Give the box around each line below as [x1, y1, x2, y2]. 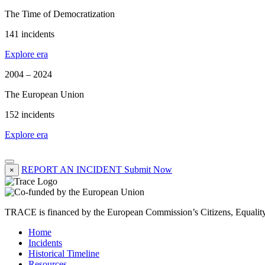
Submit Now [124, 164, 172, 175]
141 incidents [5, 29, 54, 40]
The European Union [5, 89, 84, 100]
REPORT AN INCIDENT [21, 164, 122, 175]
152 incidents [5, 109, 54, 120]
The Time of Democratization [5, 9, 115, 20]
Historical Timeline [28, 248, 99, 259]
